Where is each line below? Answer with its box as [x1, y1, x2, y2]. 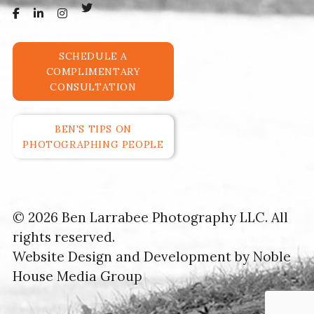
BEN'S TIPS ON [55, 123, 132, 135]
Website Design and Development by [12, 248, 253, 265]
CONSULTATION [50, 81, 137, 93]
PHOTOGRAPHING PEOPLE [22, 138, 164, 151]
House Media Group [12, 268, 142, 285]
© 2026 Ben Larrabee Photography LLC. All [12, 209, 288, 226]
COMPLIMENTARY [46, 65, 141, 78]
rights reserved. [12, 228, 115, 245]
